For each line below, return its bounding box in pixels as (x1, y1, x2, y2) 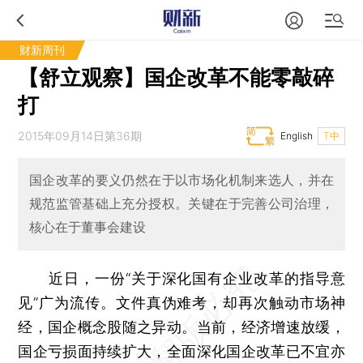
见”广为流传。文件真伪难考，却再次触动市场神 (18, 293, 345, 311)
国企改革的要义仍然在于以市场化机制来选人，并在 (28, 172, 335, 189)
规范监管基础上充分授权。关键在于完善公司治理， (28, 195, 335, 212)
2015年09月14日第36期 (18, 129, 143, 143)
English (280, 130, 313, 142)
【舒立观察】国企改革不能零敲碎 (18, 65, 335, 90)
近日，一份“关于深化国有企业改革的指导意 (18, 269, 345, 287)
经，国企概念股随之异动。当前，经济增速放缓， (18, 318, 345, 335)
